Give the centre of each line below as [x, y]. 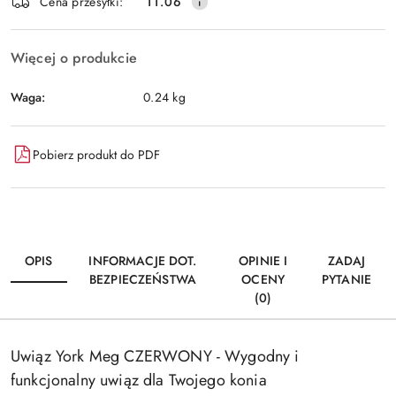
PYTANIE [346, 279]
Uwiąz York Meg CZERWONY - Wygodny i [155, 356]
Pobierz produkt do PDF [96, 154]
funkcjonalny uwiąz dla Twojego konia [139, 380]
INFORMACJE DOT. [143, 261]
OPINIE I [263, 261]
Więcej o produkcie [74, 58]
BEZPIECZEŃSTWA [142, 279]
